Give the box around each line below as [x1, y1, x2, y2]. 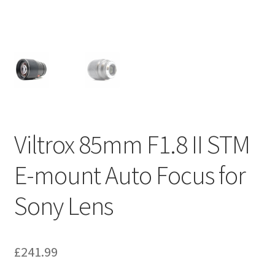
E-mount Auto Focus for [14, 159, 246, 192]
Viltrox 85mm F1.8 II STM [14, 128, 250, 161]
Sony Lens [14, 190, 113, 222]
